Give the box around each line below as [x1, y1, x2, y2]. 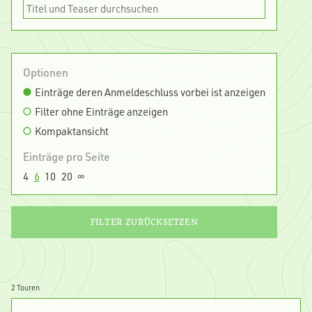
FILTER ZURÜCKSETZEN [90, 217, 198, 227]
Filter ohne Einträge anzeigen [34, 104, 168, 118]
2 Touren [11, 281, 40, 292]
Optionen [23, 64, 68, 79]
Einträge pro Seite [23, 148, 110, 164]
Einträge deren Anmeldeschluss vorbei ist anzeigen [34, 84, 265, 99]
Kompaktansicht [34, 123, 109, 138]
